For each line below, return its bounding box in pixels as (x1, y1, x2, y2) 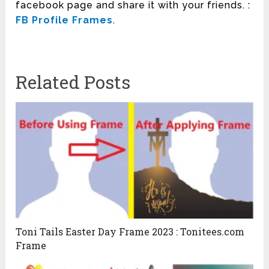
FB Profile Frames (16, 14, 113, 26)
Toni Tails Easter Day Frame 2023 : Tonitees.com (16, 225, 245, 238)
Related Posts (16, 70, 131, 94)
